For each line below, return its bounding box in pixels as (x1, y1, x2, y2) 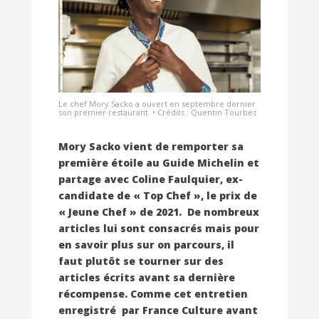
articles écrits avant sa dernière (58, 271, 235, 285)
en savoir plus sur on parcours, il (58, 238, 234, 252)
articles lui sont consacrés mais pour (58, 221, 259, 236)
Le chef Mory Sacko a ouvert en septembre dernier (58, 98, 256, 110)
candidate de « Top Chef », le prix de (58, 189, 257, 203)
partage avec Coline (58, 172, 165, 187)
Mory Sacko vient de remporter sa (58, 140, 244, 154)
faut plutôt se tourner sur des (58, 254, 224, 268)
